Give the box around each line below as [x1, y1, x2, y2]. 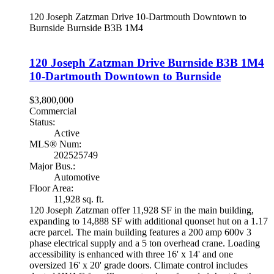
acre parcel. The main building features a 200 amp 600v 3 [29, 226, 251, 237]
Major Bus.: [29, 160, 75, 171]
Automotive [54, 171, 100, 182]
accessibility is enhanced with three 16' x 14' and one [29, 248, 233, 259]
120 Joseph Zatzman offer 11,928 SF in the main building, [29, 204, 254, 215]
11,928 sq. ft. [54, 193, 104, 204]
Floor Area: [29, 182, 73, 193]
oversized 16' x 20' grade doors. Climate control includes [29, 259, 248, 270]
